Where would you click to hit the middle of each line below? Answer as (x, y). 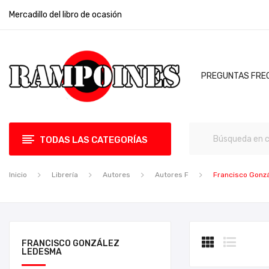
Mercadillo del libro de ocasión (65, 15)
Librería (65, 175)
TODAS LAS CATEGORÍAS (94, 140)
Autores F (172, 175)
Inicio (18, 175)
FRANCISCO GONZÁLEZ (71, 243)
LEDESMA (42, 252)
